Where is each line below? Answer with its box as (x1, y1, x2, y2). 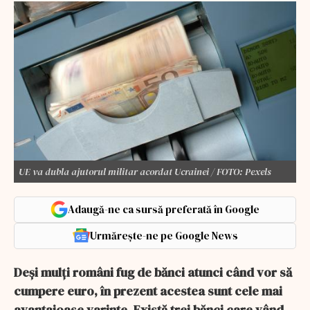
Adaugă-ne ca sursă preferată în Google (68, 201, 259, 217)
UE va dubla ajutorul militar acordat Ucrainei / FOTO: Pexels (19, 164, 271, 179)
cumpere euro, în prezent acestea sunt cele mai (14, 282, 282, 300)
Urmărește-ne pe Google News (89, 228, 238, 243)
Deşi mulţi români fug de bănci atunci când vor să (14, 263, 292, 281)
